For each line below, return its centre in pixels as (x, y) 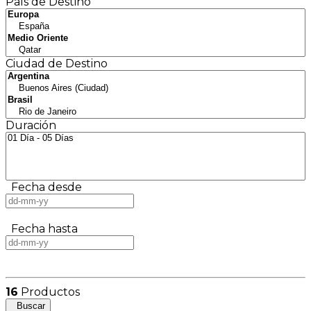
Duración (31, 126)
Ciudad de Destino (57, 64)
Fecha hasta (42, 229)
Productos (49, 292)
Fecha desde (44, 187)
